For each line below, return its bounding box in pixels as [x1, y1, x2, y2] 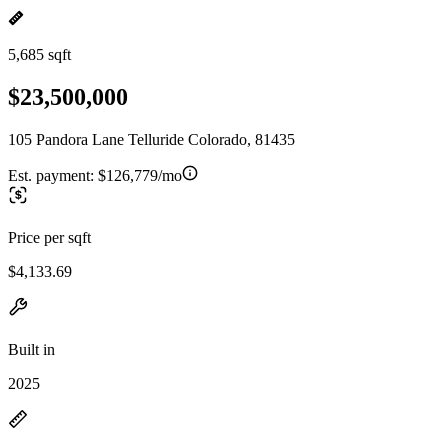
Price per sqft [8, 228, 91, 246]
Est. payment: [8, 166, 98, 184]
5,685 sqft [8, 46, 71, 63]
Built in [8, 340, 55, 358]
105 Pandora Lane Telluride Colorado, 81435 [8, 130, 295, 148]
